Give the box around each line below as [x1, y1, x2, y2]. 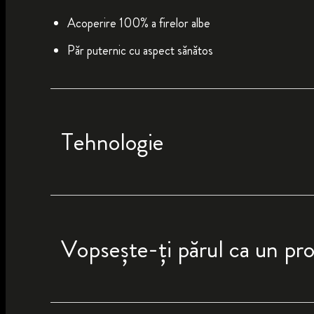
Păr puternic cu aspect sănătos [67, 41, 213, 60]
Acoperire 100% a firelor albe [67, 13, 210, 32]
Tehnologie [60, 124, 163, 160]
